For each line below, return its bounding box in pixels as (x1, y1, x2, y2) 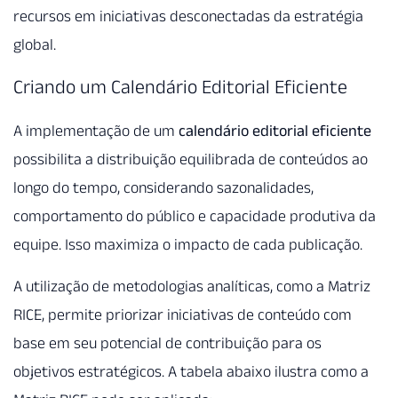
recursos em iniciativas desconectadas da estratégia (13, 6, 363, 25)
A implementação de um (13, 122, 179, 140)
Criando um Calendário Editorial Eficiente (13, 76, 347, 98)
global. (13, 35, 56, 53)
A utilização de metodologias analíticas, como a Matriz (13, 276, 370, 295)
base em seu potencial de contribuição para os (13, 333, 322, 352)
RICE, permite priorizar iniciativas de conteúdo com (13, 305, 352, 323)
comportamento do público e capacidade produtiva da (13, 207, 376, 226)
